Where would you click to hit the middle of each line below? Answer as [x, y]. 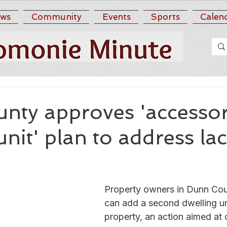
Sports [165, 17]
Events [116, 17]
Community [56, 17]
